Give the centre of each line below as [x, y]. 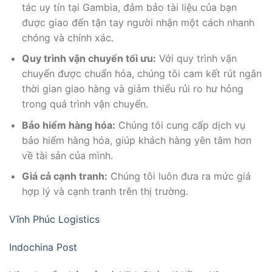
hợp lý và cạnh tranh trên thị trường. [105, 192]
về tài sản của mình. [67, 155]
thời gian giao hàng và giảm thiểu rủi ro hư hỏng [132, 89]
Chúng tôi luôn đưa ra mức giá [179, 176]
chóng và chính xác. [67, 37]
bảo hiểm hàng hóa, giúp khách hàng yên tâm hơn [136, 140]
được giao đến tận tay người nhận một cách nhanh [138, 22]
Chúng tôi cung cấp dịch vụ [180, 125]
